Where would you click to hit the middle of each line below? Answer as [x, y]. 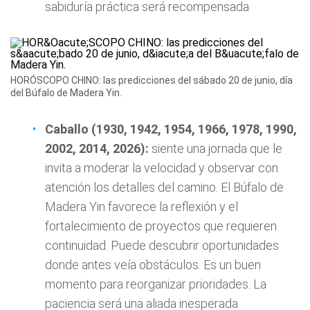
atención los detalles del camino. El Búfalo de [164, 187]
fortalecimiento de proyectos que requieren [161, 226]
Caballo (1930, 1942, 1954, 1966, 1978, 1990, [171, 129]
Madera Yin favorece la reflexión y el [142, 207]
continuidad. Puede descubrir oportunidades [162, 245]
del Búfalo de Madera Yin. [66, 93]
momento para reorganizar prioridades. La [156, 284]
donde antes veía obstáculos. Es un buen [153, 265]
